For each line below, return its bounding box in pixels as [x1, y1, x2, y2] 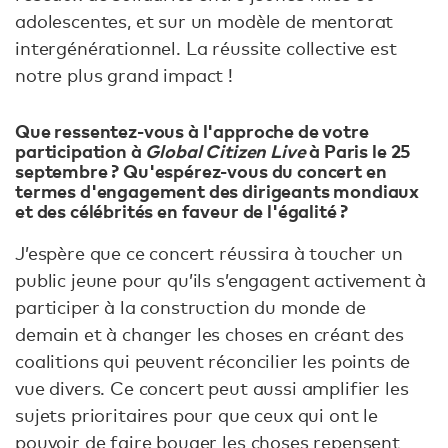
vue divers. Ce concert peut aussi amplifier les [15, 377, 409, 400]
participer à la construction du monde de [15, 296, 366, 319]
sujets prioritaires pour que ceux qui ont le [15, 404, 378, 427]
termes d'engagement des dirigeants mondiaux [15, 177, 420, 203]
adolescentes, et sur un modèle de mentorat [15, 9, 394, 32]
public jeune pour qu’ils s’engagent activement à [15, 269, 427, 292]
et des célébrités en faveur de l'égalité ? [15, 197, 349, 223]
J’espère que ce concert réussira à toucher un [15, 242, 403, 265]
